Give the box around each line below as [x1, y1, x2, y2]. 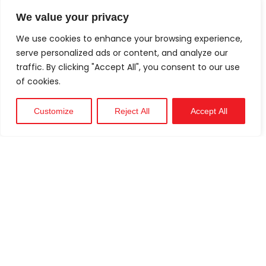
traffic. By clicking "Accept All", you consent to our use [16, 61, 240, 73]
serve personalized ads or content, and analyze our [16, 47, 228, 59]
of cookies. [16, 75, 61, 87]
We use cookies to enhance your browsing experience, [16, 33, 242, 45]
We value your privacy [16, 11, 129, 23]
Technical [224, 107, 247, 114]
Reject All [115, 106, 150, 116]
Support [227, 113, 245, 119]
